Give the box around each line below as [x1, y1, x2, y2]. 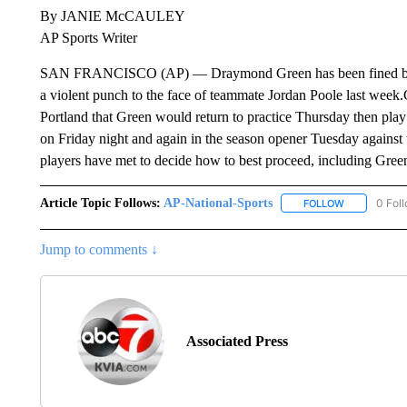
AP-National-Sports [163, 195, 273, 210]
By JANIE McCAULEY [39, 7, 185, 24]
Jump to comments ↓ [39, 241, 158, 257]
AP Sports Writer [39, 29, 137, 45]
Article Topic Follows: [39, 195, 161, 210]
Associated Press [185, 333, 288, 349]
